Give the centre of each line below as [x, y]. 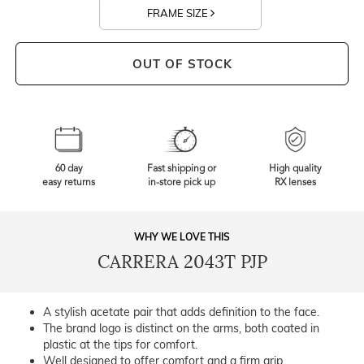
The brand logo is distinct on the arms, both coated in [181, 329]
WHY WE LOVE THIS [182, 237]
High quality [295, 169]
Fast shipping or [182, 169]
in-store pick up [182, 183]
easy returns [69, 183]
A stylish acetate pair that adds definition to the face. [181, 312]
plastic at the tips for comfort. [120, 345]
